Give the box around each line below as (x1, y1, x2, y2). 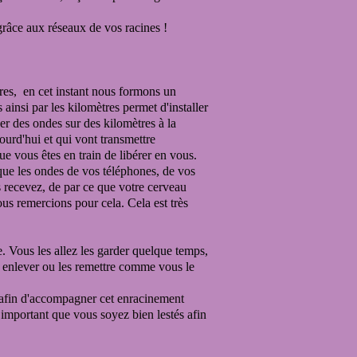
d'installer (160, 100, 208, 114)
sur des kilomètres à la (62, 116, 176, 130)
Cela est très (127, 196, 188, 210)
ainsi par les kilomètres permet (6, 100, 160, 114)
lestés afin (157, 308, 206, 321)
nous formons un (92, 84, 176, 98)
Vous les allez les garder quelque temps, (9, 244, 208, 257)
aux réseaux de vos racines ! (26, 21, 167, 34)
